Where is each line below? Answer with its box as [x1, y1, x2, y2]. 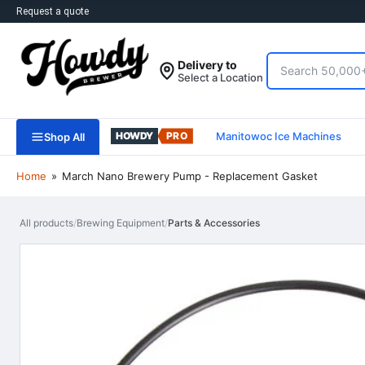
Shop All [44, 130, 85, 143]
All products [20, 217, 73, 229]
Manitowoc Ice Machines [215, 130, 341, 143]
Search [266, 52, 305, 68]
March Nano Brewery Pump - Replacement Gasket [59, 169, 318, 182]
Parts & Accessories [168, 217, 260, 229]
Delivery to [177, 57, 237, 72]
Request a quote [16, 6, 89, 17]
